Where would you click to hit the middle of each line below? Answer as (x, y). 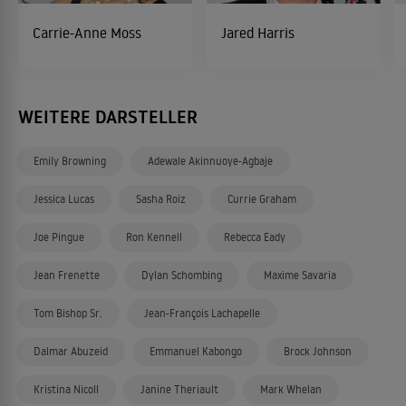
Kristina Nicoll (66, 389)
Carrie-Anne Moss (87, 33)
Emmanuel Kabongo (196, 351)
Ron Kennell (154, 237)
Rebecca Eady (255, 237)
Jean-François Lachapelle (202, 313)
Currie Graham (262, 199)
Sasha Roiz (161, 199)
